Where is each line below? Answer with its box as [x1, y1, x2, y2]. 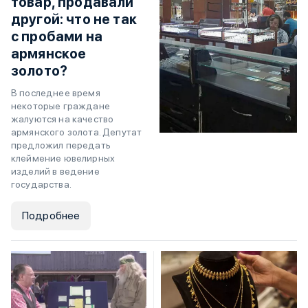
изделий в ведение [11, 165, 100, 177]
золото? [11, 62, 68, 79]
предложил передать [11, 139, 111, 151]
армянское [11, 45, 87, 62]
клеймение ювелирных [11, 152, 115, 164]
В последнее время [11, 87, 100, 98]
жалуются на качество [11, 113, 114, 124]
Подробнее [22, 208, 80, 222]
